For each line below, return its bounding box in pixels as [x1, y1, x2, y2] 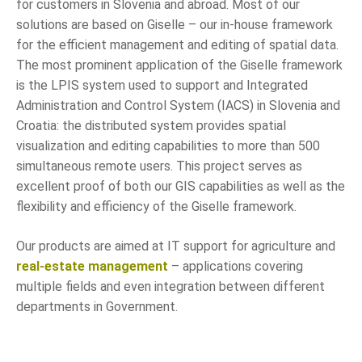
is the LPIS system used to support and [16, 78, 246, 94]
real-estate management [16, 259, 168, 275]
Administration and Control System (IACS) [16, 98, 257, 114]
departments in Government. [16, 299, 178, 315]
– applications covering [168, 259, 303, 275]
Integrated [246, 78, 308, 94]
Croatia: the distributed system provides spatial [16, 118, 286, 134]
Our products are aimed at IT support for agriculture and [16, 238, 335, 255]
